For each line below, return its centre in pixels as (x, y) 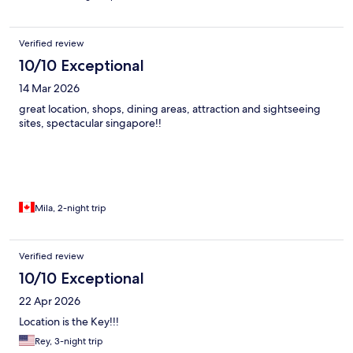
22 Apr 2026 (50, 301)
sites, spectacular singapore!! (90, 123)
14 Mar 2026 (49, 89)
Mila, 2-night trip (71, 208)
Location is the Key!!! (69, 322)
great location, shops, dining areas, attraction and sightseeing (170, 109)
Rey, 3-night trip (69, 342)
